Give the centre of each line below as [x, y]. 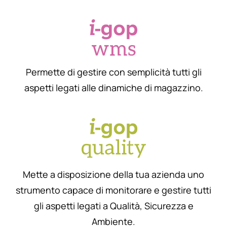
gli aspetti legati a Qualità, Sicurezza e [113, 205]
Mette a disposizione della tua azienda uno [113, 174]
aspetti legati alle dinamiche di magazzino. [113, 87]
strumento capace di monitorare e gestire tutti [113, 190]
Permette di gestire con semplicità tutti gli [113, 72]
